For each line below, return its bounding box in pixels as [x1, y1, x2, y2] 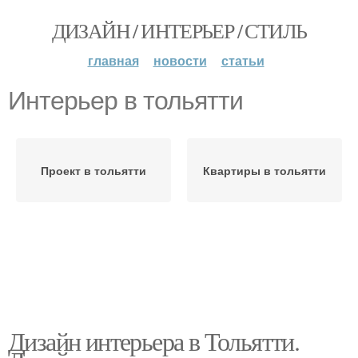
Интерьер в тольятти [8, 86, 243, 115]
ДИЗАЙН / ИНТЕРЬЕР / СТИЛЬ [51, 17, 307, 44]
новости [153, 51, 207, 70]
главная [87, 51, 139, 70]
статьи [221, 51, 265, 70]
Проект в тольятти [41, 162, 146, 178]
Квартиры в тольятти [203, 162, 326, 178]
